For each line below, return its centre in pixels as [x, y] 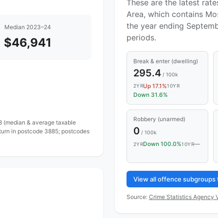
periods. [141, 38]
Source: [138, 197]
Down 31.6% [150, 95]
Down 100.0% [163, 144]
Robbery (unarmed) [159, 119]
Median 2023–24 [28, 27]
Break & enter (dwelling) [165, 61]
